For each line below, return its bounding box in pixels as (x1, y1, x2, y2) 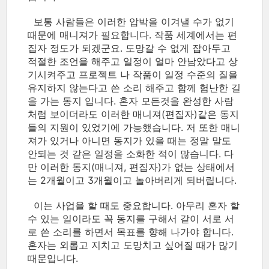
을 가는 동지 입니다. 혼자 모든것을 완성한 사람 (28, 95, 234, 107)
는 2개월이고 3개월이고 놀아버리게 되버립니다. (28, 174, 240, 186)
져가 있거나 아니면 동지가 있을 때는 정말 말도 (28, 134, 231, 147)
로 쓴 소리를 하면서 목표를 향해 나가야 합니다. (28, 226, 234, 238)
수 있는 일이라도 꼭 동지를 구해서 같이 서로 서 (28, 213, 234, 225)
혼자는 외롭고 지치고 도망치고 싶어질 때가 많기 (28, 239, 238, 251)
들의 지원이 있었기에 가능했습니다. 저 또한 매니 (28, 121, 240, 133)
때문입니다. (28, 252, 78, 264)
